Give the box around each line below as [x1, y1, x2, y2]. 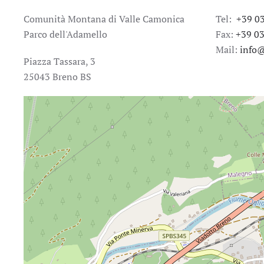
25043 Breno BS [24, 70, 91, 83]
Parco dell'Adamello [24, 28, 107, 41]
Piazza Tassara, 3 [24, 55, 95, 68]
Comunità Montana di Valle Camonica [24, 12, 184, 25]
